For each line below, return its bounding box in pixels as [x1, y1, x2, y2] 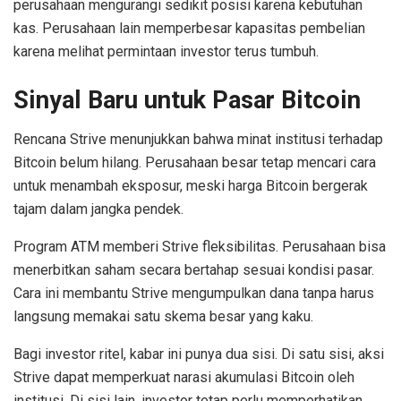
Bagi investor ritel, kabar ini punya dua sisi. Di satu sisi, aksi [13, 346, 384, 363]
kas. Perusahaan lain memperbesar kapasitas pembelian [13, 20, 365, 38]
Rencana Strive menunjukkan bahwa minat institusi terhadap [13, 131, 383, 149]
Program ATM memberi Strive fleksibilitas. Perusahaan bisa [13, 238, 386, 256]
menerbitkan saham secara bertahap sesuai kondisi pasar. [13, 261, 374, 279]
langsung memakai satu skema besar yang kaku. [13, 308, 313, 326]
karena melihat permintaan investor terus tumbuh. [13, 43, 319, 61]
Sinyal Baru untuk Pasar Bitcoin [13, 85, 361, 115]
